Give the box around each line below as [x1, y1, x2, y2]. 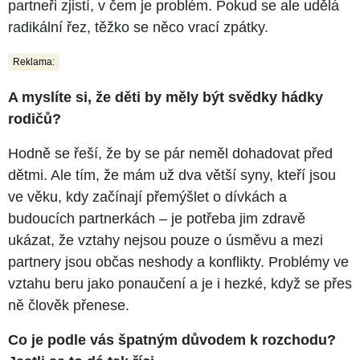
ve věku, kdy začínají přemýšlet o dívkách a [8, 189, 287, 206]
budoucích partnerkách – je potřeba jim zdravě [8, 211, 305, 227]
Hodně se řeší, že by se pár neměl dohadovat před [8, 145, 333, 162]
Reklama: [13, 56, 55, 68]
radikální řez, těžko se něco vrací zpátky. [8, 19, 268, 36]
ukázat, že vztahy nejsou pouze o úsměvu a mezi [8, 232, 323, 249]
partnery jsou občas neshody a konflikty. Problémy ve [8, 254, 349, 271]
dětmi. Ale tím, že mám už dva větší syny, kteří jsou [8, 167, 336, 184]
